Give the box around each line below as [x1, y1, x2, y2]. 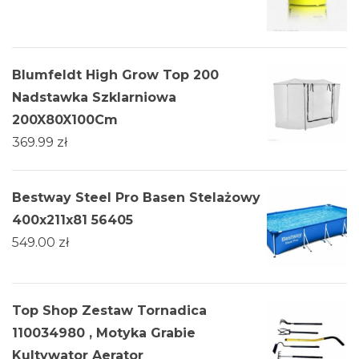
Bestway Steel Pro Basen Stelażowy [12, 190, 260, 206]
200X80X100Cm [12, 112, 118, 128]
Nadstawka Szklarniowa [12, 90, 176, 106]
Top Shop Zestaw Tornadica [12, 303, 207, 319]
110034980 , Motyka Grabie [12, 325, 196, 341]
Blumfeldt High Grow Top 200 [12, 67, 219, 83]
